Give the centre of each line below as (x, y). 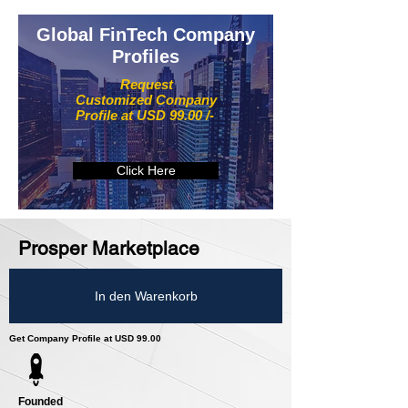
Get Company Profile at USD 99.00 (85, 339)
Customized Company (146, 100)
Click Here (146, 171)
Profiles (146, 57)
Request (146, 85)
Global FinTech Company (146, 35)
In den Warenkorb (146, 296)
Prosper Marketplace (109, 249)
